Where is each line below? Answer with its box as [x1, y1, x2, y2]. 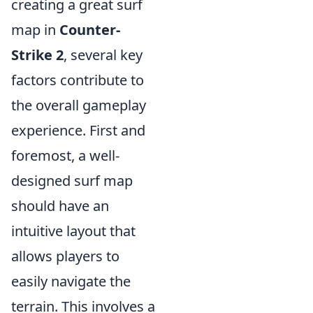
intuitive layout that [11, 221, 136, 241]
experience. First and [11, 121, 145, 140]
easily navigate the [11, 272, 131, 291]
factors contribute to [11, 71, 144, 90]
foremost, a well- [11, 146, 119, 166]
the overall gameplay [11, 96, 146, 115]
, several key [64, 45, 143, 65]
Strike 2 [11, 45, 64, 65]
